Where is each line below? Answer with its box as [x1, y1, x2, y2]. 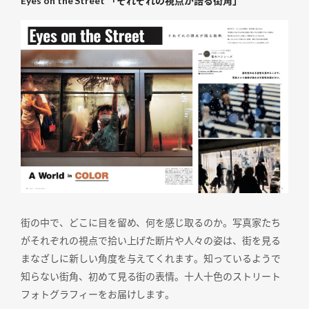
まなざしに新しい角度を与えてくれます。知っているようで [21, 252, 281, 264]
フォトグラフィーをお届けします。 [21, 288, 175, 300]
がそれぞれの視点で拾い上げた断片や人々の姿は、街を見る [21, 234, 281, 246]
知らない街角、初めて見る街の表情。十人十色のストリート [21, 270, 281, 282]
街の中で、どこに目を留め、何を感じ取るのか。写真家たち [21, 216, 281, 228]
